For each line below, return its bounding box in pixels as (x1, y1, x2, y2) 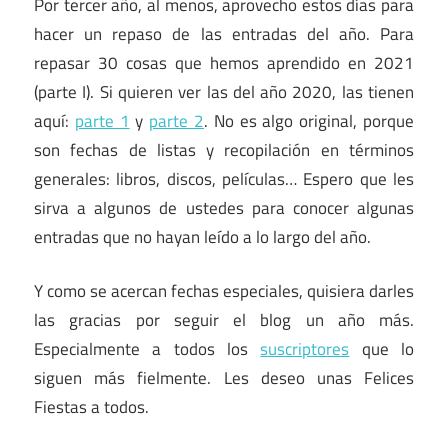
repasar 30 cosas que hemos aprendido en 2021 (34, 49, 414, 76)
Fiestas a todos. (34, 394, 149, 421)
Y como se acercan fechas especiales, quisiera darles (34, 278, 414, 305)
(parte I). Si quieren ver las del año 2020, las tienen (34, 78, 414, 105)
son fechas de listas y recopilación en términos (34, 136, 414, 163)
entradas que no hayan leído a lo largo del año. (34, 223, 371, 250)
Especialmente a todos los (34, 336, 261, 363)
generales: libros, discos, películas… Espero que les (34, 165, 414, 192)
